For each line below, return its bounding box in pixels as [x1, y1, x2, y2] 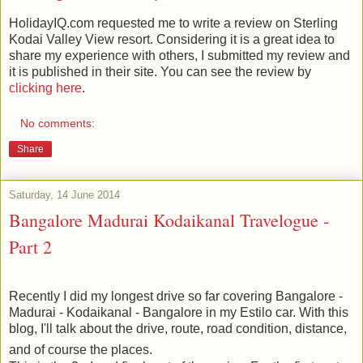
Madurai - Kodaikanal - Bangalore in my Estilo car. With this [9, 305, 348, 319]
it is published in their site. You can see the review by [9, 65, 311, 79]
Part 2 [9, 234, 52, 258]
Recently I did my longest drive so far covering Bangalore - [9, 288, 343, 303]
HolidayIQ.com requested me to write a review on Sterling [9, 16, 338, 31]
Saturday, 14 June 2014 [9, 188, 120, 201]
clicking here [9, 81, 82, 96]
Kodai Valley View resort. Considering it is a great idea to [9, 32, 335, 47]
